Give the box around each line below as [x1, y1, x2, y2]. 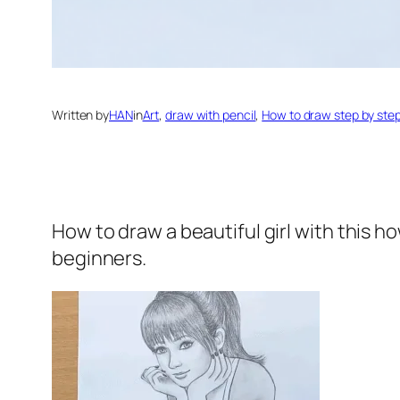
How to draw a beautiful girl [52, 218, 292, 246]
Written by [52, 106, 109, 124]
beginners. [52, 245, 147, 272]
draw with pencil [165, 106, 256, 124]
